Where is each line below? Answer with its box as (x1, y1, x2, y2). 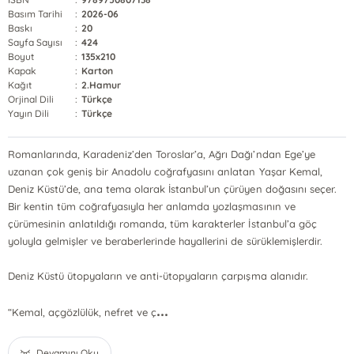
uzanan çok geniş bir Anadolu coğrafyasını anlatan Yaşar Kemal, (8, 165, 322, 178)
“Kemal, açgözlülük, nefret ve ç (8, 306, 157, 318)
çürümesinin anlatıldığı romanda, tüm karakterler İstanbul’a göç (8, 217, 317, 230)
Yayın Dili (8, 107, 50, 119)
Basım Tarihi (8, 8, 63, 20)
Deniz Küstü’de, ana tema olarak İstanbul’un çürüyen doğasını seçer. (8, 183, 337, 195)
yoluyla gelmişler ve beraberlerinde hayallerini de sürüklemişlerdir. (8, 235, 322, 247)
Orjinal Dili (8, 93, 55, 105)
